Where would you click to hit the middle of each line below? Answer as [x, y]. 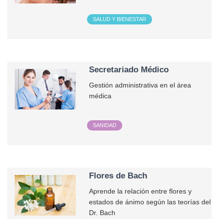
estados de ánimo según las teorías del [150, 202]
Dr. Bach [103, 213]
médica [100, 96]
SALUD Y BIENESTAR [120, 19]
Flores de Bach [118, 176]
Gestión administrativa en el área [140, 86]
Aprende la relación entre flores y [141, 192]
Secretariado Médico [129, 70]
